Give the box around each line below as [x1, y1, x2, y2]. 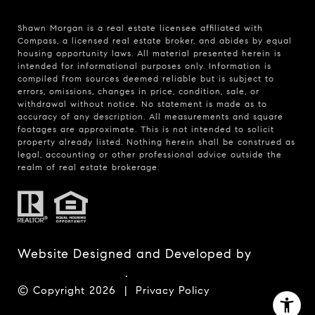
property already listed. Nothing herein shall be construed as [18, 136, 295, 147]
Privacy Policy [136, 284, 210, 297]
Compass [18, 34, 57, 46]
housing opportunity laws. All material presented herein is [18, 47, 281, 58]
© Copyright [18, 284, 89, 297]
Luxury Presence [18, 265, 121, 281]
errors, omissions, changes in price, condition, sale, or [18, 85, 259, 96]
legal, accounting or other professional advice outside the [18, 148, 282, 160]
